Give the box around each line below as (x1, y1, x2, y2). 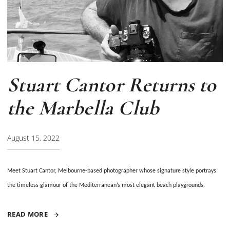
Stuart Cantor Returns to (7, 72, 217, 97)
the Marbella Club (7, 95, 160, 120)
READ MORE (7, 209, 50, 219)
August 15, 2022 (7, 132, 60, 143)
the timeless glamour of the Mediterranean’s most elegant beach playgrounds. (7, 182, 205, 188)
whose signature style (139, 167, 194, 174)
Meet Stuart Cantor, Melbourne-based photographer (7, 167, 139, 174)
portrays (196, 167, 216, 174)
